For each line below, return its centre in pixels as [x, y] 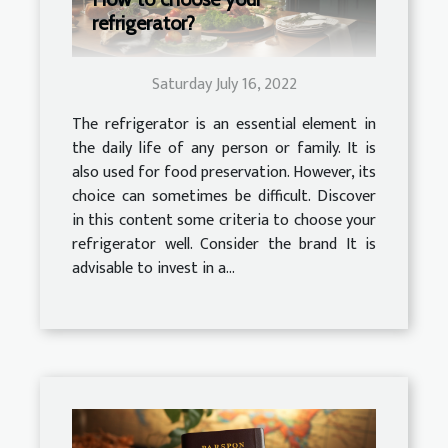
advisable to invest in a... [153, 268]
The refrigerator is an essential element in [224, 124]
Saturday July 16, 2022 [224, 84]
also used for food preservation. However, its [224, 172]
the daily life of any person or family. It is [224, 148]
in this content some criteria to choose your [224, 220]
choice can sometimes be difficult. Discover [224, 196]
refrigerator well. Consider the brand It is [224, 244]
